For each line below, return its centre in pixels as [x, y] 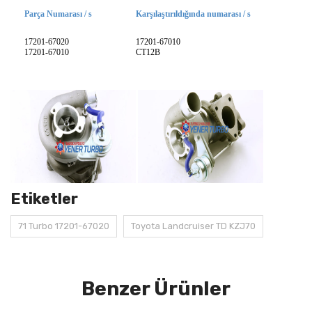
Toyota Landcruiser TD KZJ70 [193, 226]
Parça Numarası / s [58, 14]
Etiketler [44, 199]
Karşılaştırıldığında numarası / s [193, 14]
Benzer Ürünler [156, 289]
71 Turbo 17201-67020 [64, 226]
